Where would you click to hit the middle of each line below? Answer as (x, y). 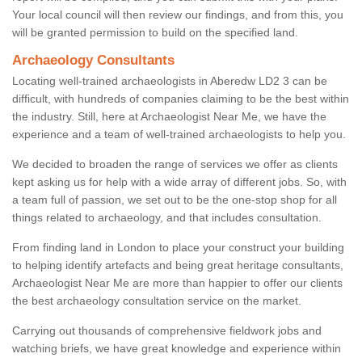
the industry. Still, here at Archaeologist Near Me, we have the (169, 117)
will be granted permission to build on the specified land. (155, 33)
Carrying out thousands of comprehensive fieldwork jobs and (167, 331)
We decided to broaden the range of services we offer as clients (175, 164)
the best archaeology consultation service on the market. (157, 301)
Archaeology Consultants (93, 61)
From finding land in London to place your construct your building (178, 248)
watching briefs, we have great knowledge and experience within (177, 349)
